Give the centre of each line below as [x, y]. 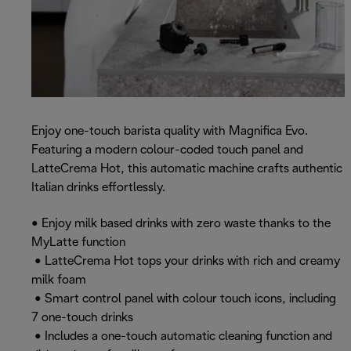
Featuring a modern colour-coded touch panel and [167, 150]
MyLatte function [78, 243]
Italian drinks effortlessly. [98, 188]
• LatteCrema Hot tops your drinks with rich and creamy [186, 262]
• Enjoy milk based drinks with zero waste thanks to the [181, 224]
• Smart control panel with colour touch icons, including [184, 299]
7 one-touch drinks [82, 318]
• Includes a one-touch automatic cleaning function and [182, 337]
